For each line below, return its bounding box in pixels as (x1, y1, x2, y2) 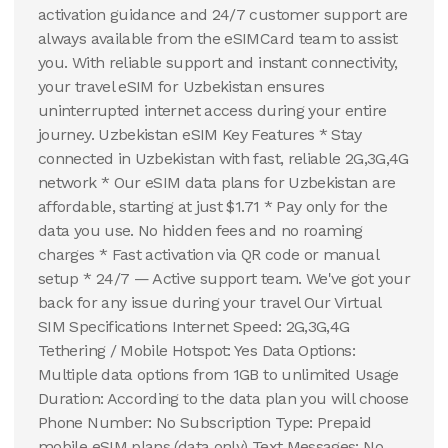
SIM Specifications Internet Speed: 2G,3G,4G (38, 317, 350, 336)
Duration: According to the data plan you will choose (38, 389, 409, 408)
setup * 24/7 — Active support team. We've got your (38, 269, 410, 288)
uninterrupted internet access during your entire (38, 101, 387, 120)
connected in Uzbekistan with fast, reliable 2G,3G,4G (38, 149, 409, 168)
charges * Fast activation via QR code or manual (38, 245, 378, 264)
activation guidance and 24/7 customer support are (38, 5, 408, 24)
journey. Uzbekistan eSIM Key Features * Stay (38, 125, 362, 144)
